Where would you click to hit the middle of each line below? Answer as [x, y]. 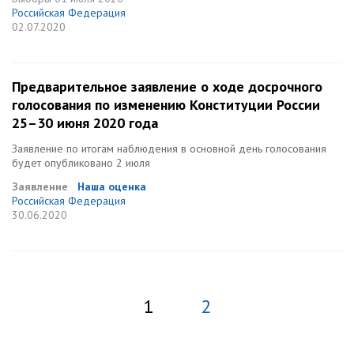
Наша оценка [112, 186]
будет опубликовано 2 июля [81, 163]
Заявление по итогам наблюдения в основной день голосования [169, 149]
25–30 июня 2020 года [85, 123]
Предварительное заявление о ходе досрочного [167, 87]
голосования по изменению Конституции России [166, 105]
